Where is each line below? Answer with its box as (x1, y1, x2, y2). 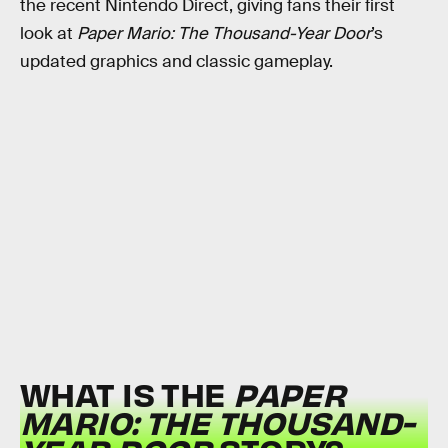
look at (20, 22, 77, 44)
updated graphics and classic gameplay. (20, 50, 333, 72)
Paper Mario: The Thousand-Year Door (77, 22, 371, 44)
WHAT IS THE (20, 373, 234, 415)
